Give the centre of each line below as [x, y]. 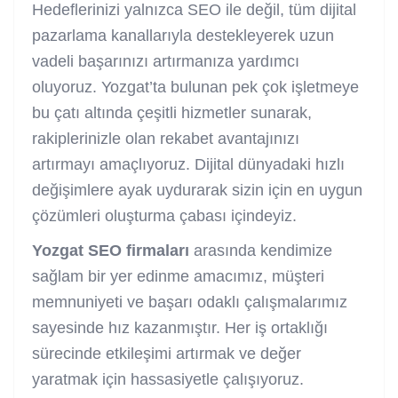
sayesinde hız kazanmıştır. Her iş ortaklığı [180, 327]
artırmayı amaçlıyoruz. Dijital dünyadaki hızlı [188, 164]
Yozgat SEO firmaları [111, 250]
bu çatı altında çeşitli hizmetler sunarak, [172, 112]
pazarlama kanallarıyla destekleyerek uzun [183, 35]
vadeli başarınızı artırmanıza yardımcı [166, 61]
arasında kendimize [261, 250]
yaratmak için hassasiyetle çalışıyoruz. [168, 379]
